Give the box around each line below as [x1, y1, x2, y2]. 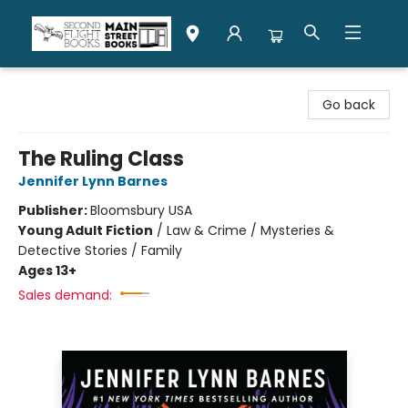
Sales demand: [18, 286, 112, 304]
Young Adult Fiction [18, 221, 153, 240]
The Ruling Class [18, 145, 184, 173]
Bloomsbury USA [90, 201, 192, 219]
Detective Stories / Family [18, 241, 182, 260]
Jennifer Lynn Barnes [18, 172, 168, 190]
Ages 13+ [18, 261, 76, 280]
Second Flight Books [14, 76, 139, 94]
